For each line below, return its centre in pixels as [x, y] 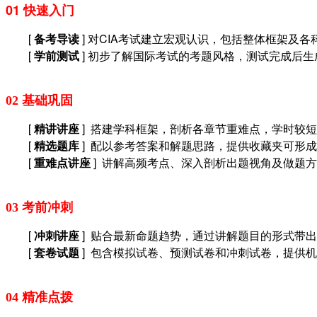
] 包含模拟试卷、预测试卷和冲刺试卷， [181, 252]
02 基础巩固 [39, 100]
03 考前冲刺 [39, 207]
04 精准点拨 [39, 297]
